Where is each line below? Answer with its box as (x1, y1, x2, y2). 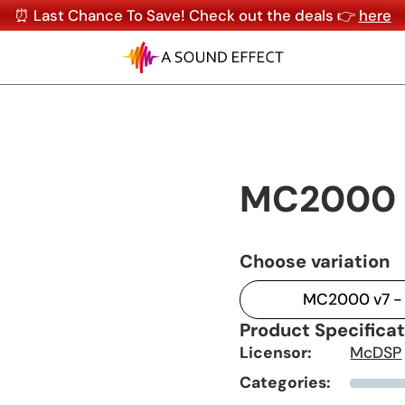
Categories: (239, 372, 331, 392)
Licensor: (239, 343, 312, 363)
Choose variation (239, 249, 390, 273)
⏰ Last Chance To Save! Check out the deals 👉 (14, 5, 359, 25)
